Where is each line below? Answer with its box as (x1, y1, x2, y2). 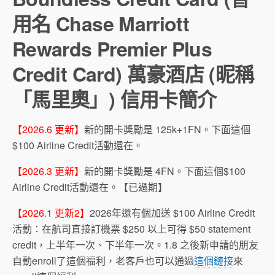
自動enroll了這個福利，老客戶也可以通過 (12, 254, 194, 268)
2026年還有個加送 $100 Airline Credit (90, 206, 255, 220)
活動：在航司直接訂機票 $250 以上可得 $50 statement (12, 222, 250, 236)
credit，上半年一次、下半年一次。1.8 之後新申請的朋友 (12, 238, 258, 252)
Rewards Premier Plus (12, 34, 212, 63)
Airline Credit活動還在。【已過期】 (12, 180, 168, 194)
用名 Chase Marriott (12, 9, 190, 37)
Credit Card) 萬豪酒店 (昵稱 (12, 60, 254, 88)
